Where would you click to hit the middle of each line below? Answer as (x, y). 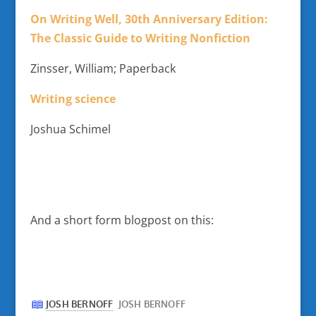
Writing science (74, 99)
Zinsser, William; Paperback (103, 68)
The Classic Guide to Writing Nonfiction (140, 38)
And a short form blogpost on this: (122, 220)
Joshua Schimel (70, 129)
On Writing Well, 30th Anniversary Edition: (149, 19)
